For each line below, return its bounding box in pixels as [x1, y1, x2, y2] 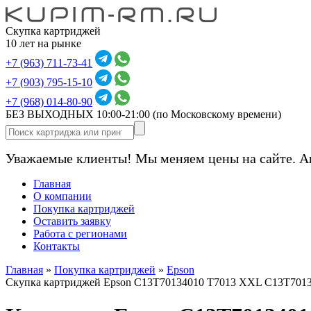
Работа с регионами [33, 228, 127, 239]
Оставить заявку [33, 215, 111, 227]
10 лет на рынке [6, 37, 81, 49]
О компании [33, 190, 92, 202]
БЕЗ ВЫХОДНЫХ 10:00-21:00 [6, 108, 153, 120]
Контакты [33, 240, 80, 252]
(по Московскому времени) [153, 108, 281, 120]
